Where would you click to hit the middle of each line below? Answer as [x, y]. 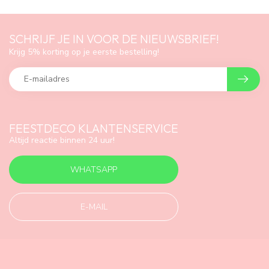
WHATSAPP [94, 170]
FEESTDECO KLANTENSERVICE [94, 128]
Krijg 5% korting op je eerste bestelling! [84, 52]
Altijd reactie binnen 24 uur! [62, 140]
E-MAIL [94, 207]
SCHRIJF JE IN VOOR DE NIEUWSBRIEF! [114, 38]
